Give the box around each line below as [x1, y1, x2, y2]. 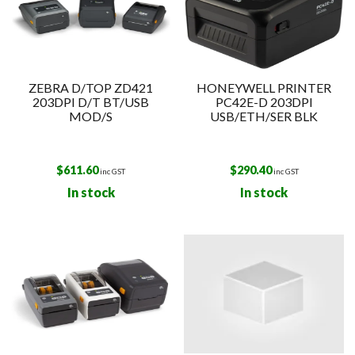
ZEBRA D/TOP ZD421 [29, 79, 154, 95]
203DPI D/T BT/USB [32, 94, 150, 109]
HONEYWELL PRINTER [197, 79, 332, 95]
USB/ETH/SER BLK [210, 108, 319, 124]
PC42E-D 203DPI [215, 94, 313, 109]
